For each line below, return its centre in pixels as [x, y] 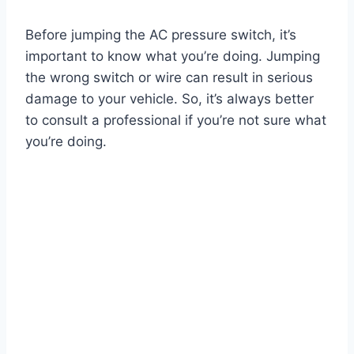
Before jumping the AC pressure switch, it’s [161, 35]
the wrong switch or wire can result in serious [169, 78]
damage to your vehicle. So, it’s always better [169, 99]
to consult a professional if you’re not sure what [176, 121]
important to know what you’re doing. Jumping [173, 56]
